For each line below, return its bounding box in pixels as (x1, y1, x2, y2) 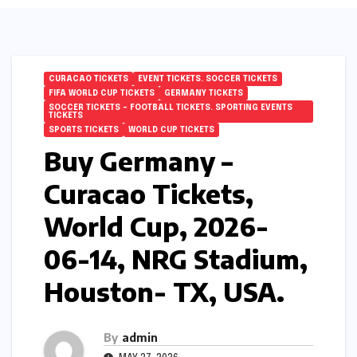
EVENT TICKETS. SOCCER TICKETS (138, 75, 277, 83)
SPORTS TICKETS (49, 126, 119, 134)
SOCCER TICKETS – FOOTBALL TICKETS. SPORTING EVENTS (49, 104, 292, 112)
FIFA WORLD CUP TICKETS (49, 89, 155, 97)
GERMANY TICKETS (164, 89, 243, 97)
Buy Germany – (44, 145, 233, 177)
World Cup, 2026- (44, 210, 269, 242)
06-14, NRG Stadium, (44, 243, 308, 275)
